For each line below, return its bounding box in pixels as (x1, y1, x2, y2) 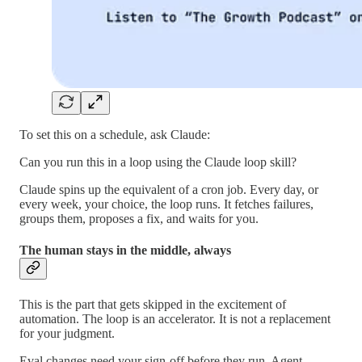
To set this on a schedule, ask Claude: (19, 128, 210, 142)
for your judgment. (19, 326, 115, 340)
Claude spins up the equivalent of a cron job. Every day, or (19, 183, 318, 197)
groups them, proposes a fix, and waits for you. (19, 212, 259, 226)
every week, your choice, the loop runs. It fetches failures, (19, 197, 314, 212)
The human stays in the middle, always (19, 243, 231, 258)
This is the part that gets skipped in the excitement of (19, 297, 286, 311)
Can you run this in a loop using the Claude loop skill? (19, 155, 297, 170)
